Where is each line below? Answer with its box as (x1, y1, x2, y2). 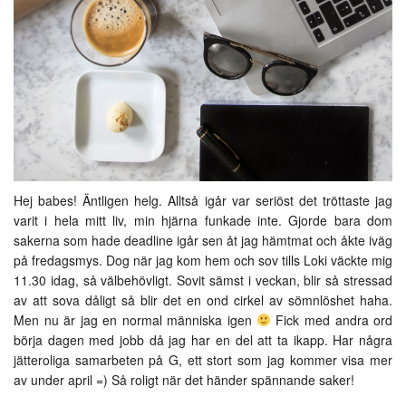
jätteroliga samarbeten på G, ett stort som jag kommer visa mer (14, 351, 392, 369)
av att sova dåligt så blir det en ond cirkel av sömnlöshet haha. (14, 291, 392, 309)
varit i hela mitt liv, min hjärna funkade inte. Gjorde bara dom (14, 211, 392, 229)
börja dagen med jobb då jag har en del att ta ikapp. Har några (14, 331, 392, 349)
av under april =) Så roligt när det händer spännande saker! (14, 371, 354, 389)
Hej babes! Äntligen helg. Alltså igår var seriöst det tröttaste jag (14, 191, 392, 209)
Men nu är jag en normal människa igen (14, 311, 257, 329)
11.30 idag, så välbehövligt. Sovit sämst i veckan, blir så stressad (14, 271, 392, 289)
